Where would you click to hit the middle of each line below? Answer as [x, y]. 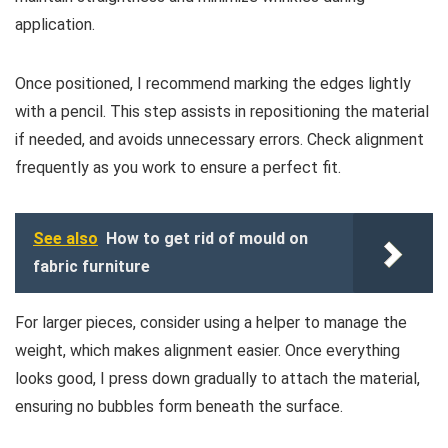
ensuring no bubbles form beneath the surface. [179, 406]
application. [55, 24]
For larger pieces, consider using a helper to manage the [211, 322]
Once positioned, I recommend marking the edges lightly [213, 83]
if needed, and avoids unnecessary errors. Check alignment [219, 139]
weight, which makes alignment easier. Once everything [207, 350]
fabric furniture [91, 266]
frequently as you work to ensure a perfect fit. [178, 167]
